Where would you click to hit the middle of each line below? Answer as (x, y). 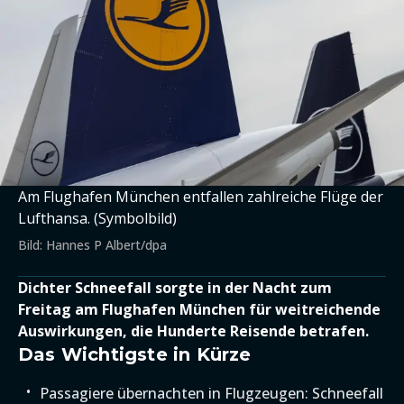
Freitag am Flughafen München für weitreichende (199, 309)
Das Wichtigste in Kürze (135, 354)
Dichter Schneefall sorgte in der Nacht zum (175, 288)
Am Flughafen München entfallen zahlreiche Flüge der (201, 197)
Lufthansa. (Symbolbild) (97, 218)
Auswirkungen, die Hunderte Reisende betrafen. (193, 331)
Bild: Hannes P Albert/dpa (92, 245)
